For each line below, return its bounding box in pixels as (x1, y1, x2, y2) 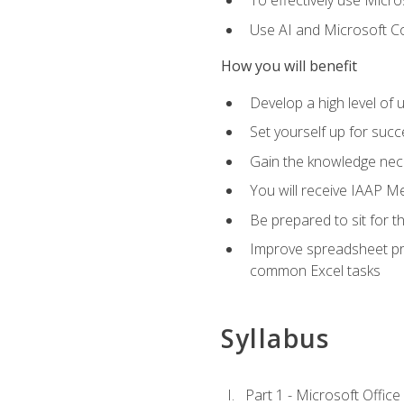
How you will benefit (220, 56, 357, 77)
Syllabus (220, 320, 330, 355)
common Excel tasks (249, 261, 381, 281)
